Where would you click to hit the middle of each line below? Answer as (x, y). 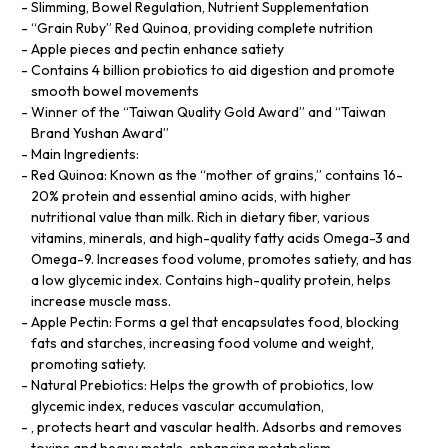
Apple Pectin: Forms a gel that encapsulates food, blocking (215, 321)
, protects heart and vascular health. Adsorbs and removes (216, 426)
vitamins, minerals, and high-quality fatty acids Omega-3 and (220, 237)
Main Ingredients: (85, 153)
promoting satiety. (88, 363)
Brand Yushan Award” (100, 132)
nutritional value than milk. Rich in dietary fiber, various (200, 216)
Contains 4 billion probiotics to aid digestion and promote (213, 69)
